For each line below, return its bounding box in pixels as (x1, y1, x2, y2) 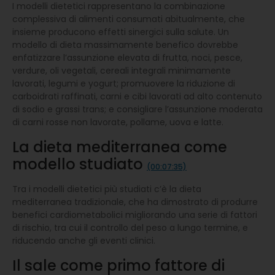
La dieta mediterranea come (12, 136, 227, 157)
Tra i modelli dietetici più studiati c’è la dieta (12, 182, 201, 195)
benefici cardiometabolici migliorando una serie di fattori (12, 208, 257, 221)
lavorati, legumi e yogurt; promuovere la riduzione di (12, 77, 235, 90)
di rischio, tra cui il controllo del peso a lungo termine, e (12, 221, 248, 234)
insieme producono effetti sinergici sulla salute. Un (12, 25, 229, 38)
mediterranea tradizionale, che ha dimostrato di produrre (12, 195, 258, 208)
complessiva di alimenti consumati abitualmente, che (12, 12, 245, 25)
